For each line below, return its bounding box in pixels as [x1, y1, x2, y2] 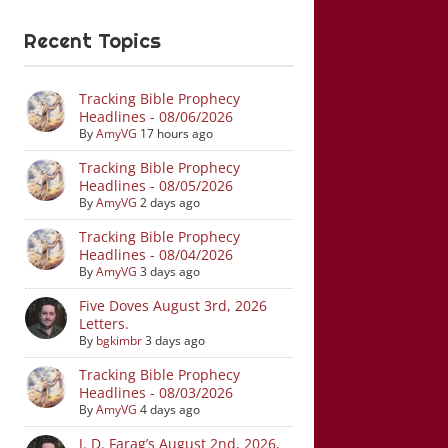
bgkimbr [95, 331, 142, 349]
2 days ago [139, 193, 200, 211]
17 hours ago [139, 124, 213, 142]
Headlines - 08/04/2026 [78, 244, 233, 264]
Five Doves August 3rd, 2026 [78, 295, 267, 315]
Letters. [78, 313, 129, 333]
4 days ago [139, 400, 200, 418]
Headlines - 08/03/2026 [78, 382, 233, 402]
